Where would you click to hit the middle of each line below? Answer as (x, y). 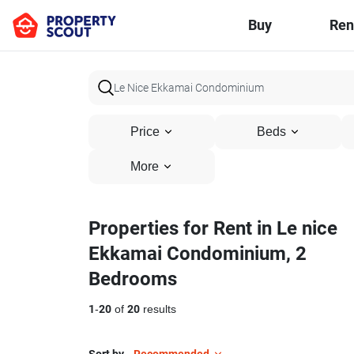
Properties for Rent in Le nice (213, 228)
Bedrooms (133, 279)
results (158, 309)
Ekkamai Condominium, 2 (198, 254)
